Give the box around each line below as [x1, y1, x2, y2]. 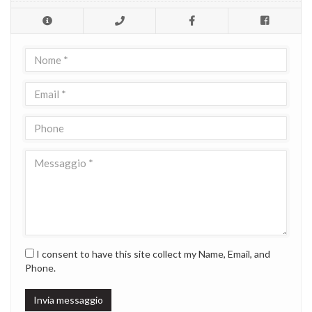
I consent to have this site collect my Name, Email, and [34, 248, 270, 260]
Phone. [25, 262, 56, 274]
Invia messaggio [33, 294, 103, 306]
